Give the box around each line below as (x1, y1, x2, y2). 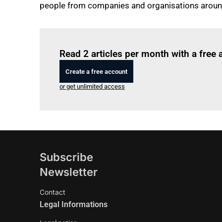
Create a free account (65, 67, 127, 75)
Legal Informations (40, 200, 108, 209)
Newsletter (40, 166, 98, 178)
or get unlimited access (59, 83, 125, 90)
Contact (40, 188, 65, 196)
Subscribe (40, 151, 93, 164)
